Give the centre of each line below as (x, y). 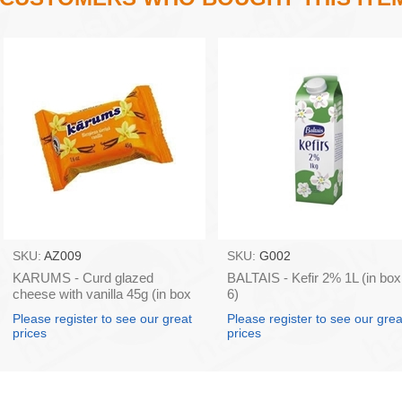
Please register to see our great (102, 319)
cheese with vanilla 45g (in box (101, 294)
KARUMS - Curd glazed (83, 278)
